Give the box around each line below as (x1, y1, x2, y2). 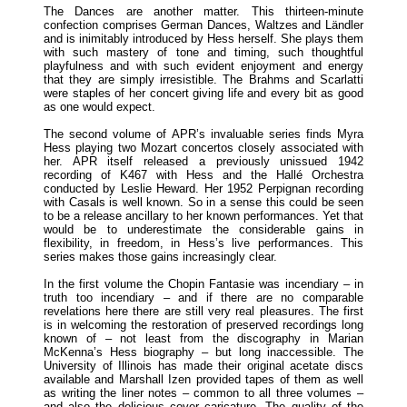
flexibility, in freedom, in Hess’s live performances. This (44, 235, 363, 250)
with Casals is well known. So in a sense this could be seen (44, 194, 363, 209)
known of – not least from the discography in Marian (44, 331, 363, 345)
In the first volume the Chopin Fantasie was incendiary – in (44, 276, 363, 291)
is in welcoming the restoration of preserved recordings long (44, 317, 363, 332)
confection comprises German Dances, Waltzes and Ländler (44, 17, 363, 32)
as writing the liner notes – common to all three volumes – (44, 385, 363, 400)
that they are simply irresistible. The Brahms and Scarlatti (44, 72, 363, 86)
